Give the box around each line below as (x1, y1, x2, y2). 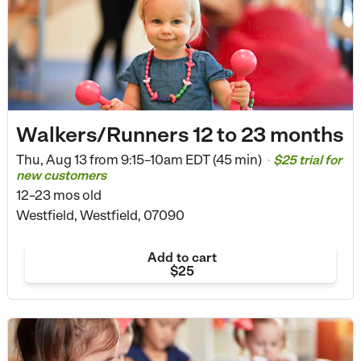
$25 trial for (272, 152, 342, 168)
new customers (15, 168, 106, 184)
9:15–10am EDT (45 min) (118, 151, 264, 168)
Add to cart (147, 250, 217, 265)
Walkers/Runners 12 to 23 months (15, 122, 343, 147)
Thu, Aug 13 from (15, 151, 118, 168)
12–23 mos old (15, 187, 102, 204)
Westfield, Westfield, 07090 (15, 207, 185, 224)
